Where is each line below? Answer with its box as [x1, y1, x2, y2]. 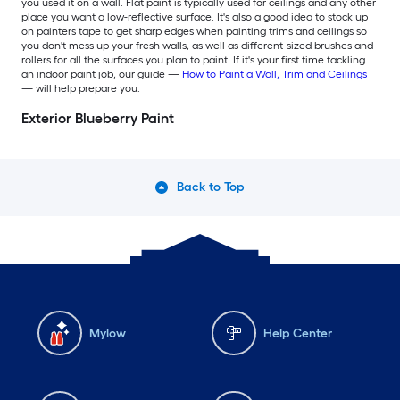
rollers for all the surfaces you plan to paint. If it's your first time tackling [21, 54, 365, 67]
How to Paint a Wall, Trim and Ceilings [182, 68, 367, 81]
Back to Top [176, 179, 246, 196]
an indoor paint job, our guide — [21, 68, 182, 81]
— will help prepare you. [21, 82, 140, 96]
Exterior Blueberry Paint [21, 110, 174, 128]
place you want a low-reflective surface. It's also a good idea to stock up [21, 11, 368, 24]
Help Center [263, 325, 332, 341]
